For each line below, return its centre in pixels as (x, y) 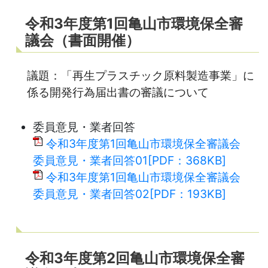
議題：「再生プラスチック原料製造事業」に (141, 75)
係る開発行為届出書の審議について (118, 92)
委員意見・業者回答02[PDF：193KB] (130, 194)
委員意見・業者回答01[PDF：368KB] (130, 160)
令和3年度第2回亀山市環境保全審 (135, 258)
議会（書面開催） (83, 40)
